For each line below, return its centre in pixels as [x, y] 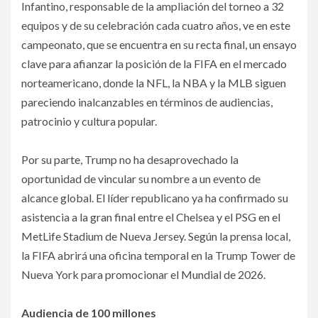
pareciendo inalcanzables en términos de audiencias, [147, 102]
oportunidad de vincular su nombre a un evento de [141, 178]
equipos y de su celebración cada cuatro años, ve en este [156, 25]
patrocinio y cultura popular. [89, 121]
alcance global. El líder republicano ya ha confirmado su [155, 197]
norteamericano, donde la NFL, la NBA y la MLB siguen [154, 82]
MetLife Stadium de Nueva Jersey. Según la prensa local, [156, 236]
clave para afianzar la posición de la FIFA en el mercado [154, 63]
